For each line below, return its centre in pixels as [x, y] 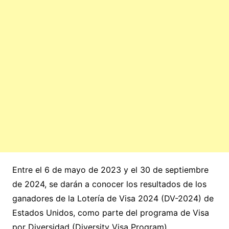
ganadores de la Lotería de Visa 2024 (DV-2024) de [113, 199]
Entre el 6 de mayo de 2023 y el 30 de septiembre [110, 170]
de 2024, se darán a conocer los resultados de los [109, 184]
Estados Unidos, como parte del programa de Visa [110, 213]
